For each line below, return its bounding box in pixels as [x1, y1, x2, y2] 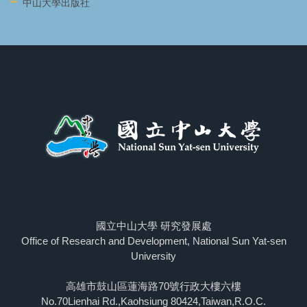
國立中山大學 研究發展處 [95, 219, 212, 232]
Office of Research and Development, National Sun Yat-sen [21, 234, 286, 247]
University [131, 249, 176, 262]
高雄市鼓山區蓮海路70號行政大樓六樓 [66, 280, 241, 292]
